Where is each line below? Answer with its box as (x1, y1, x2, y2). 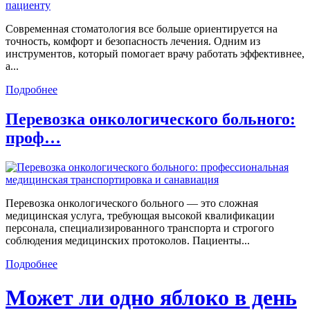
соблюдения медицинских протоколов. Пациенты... (6, 234, 250, 246)
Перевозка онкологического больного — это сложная (6, 197, 258, 209)
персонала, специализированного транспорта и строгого (6, 221, 274, 234)
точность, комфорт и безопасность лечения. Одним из (6, 35, 260, 48)
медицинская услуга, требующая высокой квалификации (6, 209, 275, 221)
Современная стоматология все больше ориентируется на (6, 23, 277, 35)
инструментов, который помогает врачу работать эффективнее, (6, 48, 304, 60)
